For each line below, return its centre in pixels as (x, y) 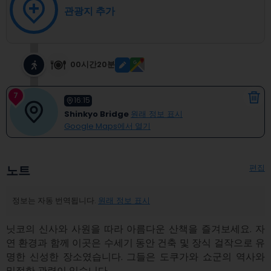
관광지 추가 (90, 11)
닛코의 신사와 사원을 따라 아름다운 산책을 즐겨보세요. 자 (135, 229)
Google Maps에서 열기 (107, 126)
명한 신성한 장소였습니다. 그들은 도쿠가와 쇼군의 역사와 (135, 257)
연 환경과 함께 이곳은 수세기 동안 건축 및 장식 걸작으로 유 (135, 243)
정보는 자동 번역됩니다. (54, 201)
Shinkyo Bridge (96, 114)
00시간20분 (93, 64)
